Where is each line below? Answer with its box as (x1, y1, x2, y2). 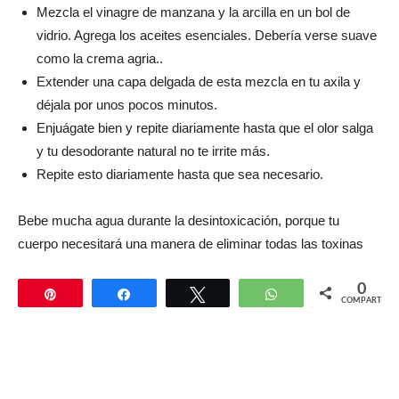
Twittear (216, 287, 261, 300)
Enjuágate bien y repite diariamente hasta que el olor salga (37, 119, 373, 135)
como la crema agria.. (37, 50, 163, 66)
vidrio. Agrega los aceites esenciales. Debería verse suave (37, 27, 377, 43)
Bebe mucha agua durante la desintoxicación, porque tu (18, 212, 339, 228)
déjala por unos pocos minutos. (37, 96, 217, 112)
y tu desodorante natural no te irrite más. (37, 142, 270, 159)
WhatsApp (289, 287, 349, 300)
